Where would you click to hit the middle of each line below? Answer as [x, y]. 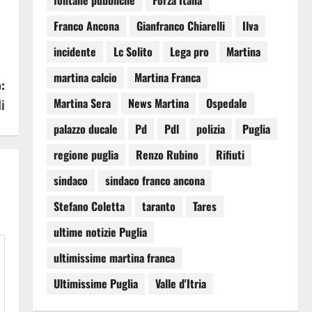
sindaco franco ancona [155, 181]
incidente [75, 52]
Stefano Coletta [89, 206]
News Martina [158, 103]
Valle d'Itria [180, 284]
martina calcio [85, 78]
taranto [158, 206]
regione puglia [86, 155]
